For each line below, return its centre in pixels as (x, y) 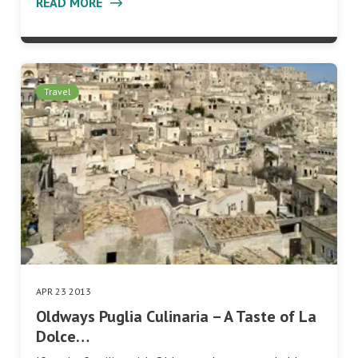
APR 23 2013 (64, 292)
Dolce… (63, 337)
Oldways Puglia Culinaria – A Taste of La (176, 317)
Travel (58, 91)
